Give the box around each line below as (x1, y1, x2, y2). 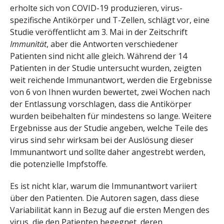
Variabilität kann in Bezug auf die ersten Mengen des (10, 204, 209, 216)
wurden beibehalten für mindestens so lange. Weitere (10, 110, 211, 121)
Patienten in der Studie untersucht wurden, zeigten (10, 62, 201, 73)
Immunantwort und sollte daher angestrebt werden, (10, 146, 205, 157)
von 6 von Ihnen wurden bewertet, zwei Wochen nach (10, 86, 210, 97)
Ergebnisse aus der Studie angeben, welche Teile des (10, 122, 208, 133)
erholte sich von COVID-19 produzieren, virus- (10, 2, 182, 13)
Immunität (10, 38, 46, 49)
